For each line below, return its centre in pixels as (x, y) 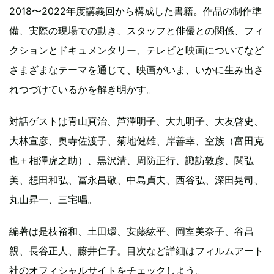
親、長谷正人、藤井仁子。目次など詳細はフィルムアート (136, 251)
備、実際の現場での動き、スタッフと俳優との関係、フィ (136, 31)
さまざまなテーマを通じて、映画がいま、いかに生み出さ (136, 70)
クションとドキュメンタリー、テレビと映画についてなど (136, 50)
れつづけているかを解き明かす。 (83, 90)
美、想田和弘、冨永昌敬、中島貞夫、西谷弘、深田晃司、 (136, 180)
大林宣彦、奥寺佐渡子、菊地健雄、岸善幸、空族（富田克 (136, 141)
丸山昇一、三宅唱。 (53, 200)
